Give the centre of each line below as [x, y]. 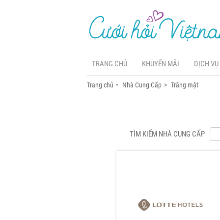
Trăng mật [185, 85]
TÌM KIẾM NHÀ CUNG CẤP [167, 134]
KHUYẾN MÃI [161, 64]
